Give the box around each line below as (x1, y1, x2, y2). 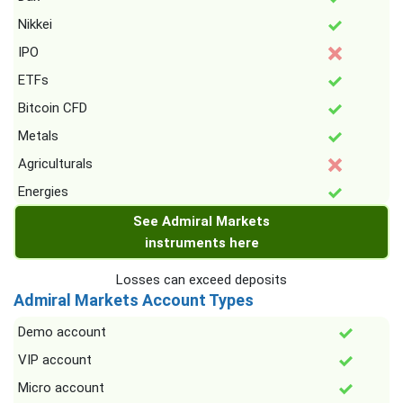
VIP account (18, 352, 92, 369)
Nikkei (18, 16, 52, 33)
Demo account (18, 324, 106, 341)
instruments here (144, 235, 259, 252)
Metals (18, 128, 58, 145)
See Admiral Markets (133, 213, 270, 230)
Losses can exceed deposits (116, 272, 287, 289)
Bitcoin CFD (18, 100, 87, 117)
